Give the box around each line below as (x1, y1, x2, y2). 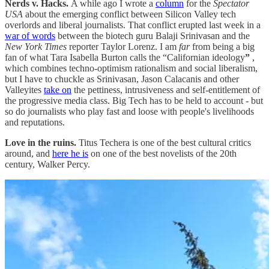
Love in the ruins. (5, 137, 79, 148)
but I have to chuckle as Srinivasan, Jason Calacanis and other (5, 73, 239, 84)
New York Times (5, 41, 67, 52)
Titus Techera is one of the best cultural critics (79, 137, 251, 148)
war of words (5, 30, 55, 41)
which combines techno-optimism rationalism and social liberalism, (5, 62, 258, 73)
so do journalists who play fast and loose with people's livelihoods (5, 106, 254, 116)
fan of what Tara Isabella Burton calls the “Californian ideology (5, 52, 245, 62)
